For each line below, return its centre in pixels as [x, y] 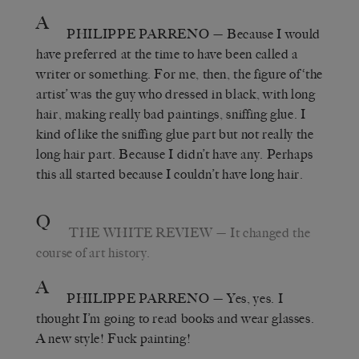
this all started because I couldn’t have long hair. [170, 174]
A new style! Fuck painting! [114, 338]
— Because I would [265, 34]
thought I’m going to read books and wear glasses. [175, 318]
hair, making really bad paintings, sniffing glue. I [171, 114]
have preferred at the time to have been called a [167, 54]
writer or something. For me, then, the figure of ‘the [179, 74]
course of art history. [94, 252]
